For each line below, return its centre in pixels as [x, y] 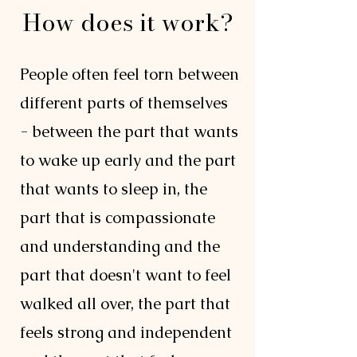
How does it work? [127, 22]
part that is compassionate [118, 218]
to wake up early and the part [128, 160]
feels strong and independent [126, 332]
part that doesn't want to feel [126, 275]
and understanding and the [120, 246]
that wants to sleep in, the [114, 189]
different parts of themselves [124, 103]
